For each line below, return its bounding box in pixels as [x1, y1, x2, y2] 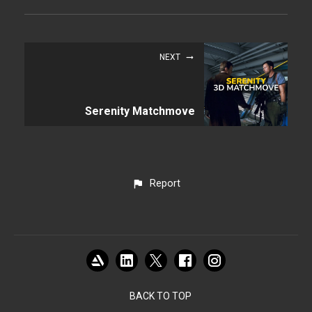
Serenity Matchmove [85, 104, 195, 118]
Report [149, 177, 180, 189]
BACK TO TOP [129, 290, 192, 302]
